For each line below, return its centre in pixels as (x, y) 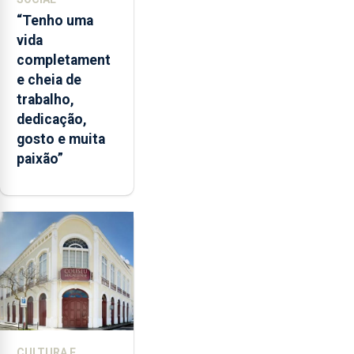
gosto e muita (61, 139)
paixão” (40, 159)
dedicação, (52, 119)
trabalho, (45, 100)
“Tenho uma (55, 21)
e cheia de (49, 80)
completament (64, 60)
